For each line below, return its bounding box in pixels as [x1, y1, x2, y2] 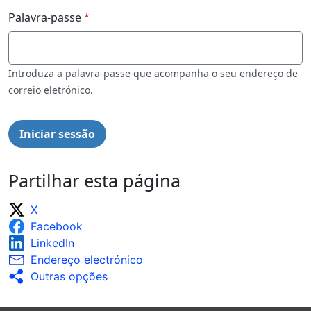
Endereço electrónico [31, 252, 143, 267]
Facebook [31, 219, 83, 233]
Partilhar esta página [8, 168, 180, 192]
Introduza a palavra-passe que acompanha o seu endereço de [8, 66, 298, 80]
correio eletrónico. [8, 83, 93, 96]
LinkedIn [31, 235, 74, 250]
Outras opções [31, 269, 108, 283]
